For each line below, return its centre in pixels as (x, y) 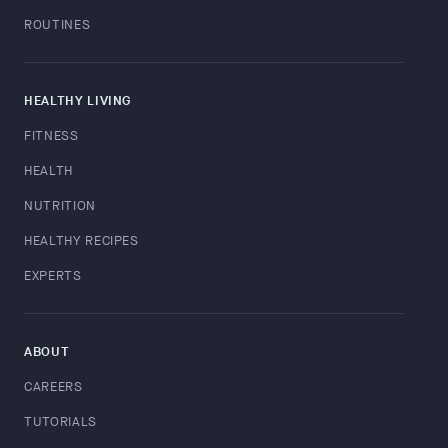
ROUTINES (57, 24)
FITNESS (51, 135)
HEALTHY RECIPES (81, 240)
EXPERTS (53, 275)
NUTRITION (60, 205)
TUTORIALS (60, 421)
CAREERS (53, 386)
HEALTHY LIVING (78, 100)
